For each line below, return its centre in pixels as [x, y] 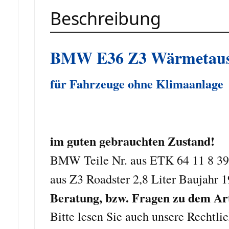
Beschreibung [106, 18]
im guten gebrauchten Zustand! [132, 141]
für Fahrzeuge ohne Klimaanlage [137, 83]
